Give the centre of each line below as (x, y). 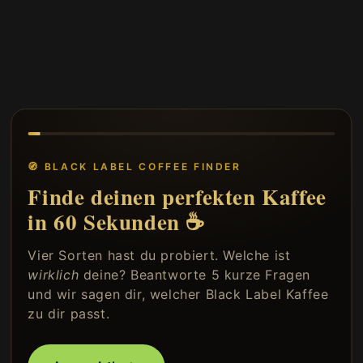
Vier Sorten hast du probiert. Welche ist (159, 255)
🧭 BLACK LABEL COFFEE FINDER (135, 166)
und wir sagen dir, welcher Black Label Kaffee (178, 294)
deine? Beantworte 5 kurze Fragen (195, 274)
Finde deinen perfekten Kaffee (177, 196)
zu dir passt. (69, 313)
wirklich (53, 274)
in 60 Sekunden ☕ (117, 221)
